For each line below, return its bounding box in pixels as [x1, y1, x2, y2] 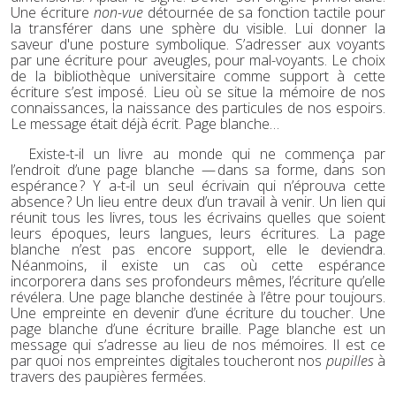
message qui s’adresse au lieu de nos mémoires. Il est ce [11, 335, 385, 355]
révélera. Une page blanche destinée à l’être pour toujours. [11, 287, 385, 308]
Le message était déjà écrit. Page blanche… [11, 114, 279, 134]
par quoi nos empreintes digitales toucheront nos [11, 351, 326, 371]
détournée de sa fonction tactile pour [142, 3, 385, 23]
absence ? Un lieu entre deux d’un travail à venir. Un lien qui [11, 192, 385, 212]
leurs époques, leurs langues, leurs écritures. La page [11, 224, 385, 244]
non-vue [93, 3, 143, 23]
